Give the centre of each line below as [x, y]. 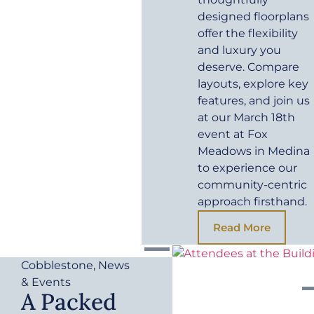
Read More [242, 228]
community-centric [253, 185]
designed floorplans [254, 17]
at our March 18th [247, 118]
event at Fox [233, 135]
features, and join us [254, 101]
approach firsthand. [253, 202]
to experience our [248, 168]
